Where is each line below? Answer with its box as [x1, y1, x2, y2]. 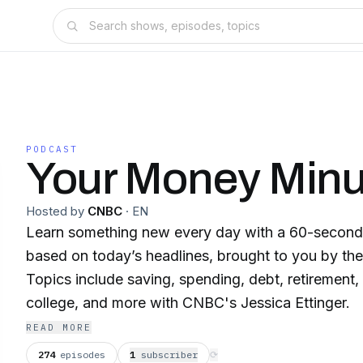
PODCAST [26, 143, 79, 155]
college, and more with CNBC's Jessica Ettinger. [26, 294, 350, 311]
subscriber [141, 348, 198, 361]
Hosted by [26, 203, 84, 219]
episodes [60, 348, 105, 361]
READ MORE [26, 322, 92, 333]
